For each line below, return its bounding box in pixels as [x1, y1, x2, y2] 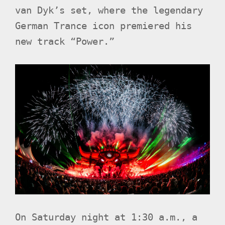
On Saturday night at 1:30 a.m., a [15, 211, 197, 222]
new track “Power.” [15, 36, 115, 47]
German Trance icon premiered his [15, 21, 192, 32]
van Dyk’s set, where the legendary [15, 5, 203, 16]
